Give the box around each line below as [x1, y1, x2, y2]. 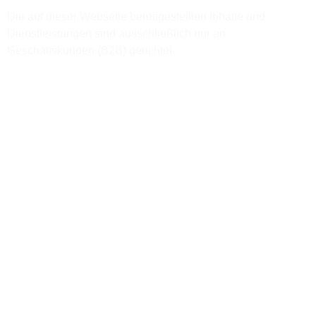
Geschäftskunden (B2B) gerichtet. [7, 44, 175, 57]
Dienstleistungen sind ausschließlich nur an [7, 28, 226, 40]
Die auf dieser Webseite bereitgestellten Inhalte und [7, 11, 265, 23]
